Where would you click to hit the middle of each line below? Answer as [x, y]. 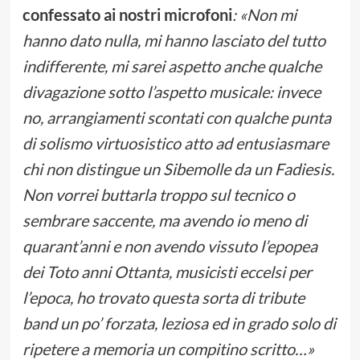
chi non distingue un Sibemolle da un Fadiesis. [178, 169]
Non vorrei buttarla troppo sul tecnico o [158, 195]
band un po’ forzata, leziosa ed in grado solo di [179, 323]
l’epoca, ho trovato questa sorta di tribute [163, 298]
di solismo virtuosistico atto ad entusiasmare [175, 143]
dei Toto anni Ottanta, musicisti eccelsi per [167, 272]
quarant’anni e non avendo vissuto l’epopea [170, 246]
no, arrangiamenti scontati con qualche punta [176, 118]
